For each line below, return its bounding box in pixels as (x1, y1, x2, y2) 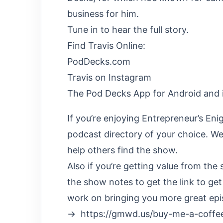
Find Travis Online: (67, 40, 145, 51)
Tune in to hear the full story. (67, 24, 189, 35)
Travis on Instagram (67, 72, 151, 83)
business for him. (67, 8, 139, 19)
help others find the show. (67, 144, 178, 155)
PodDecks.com (67, 56, 130, 67)
